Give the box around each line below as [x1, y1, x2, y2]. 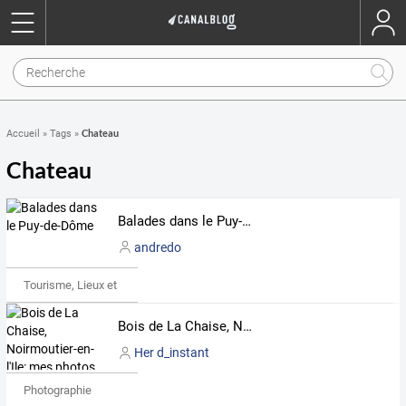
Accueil [6, 128, 40, 140]
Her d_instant [133, 345, 209, 361]
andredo [133, 239, 181, 255]
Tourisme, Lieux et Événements [23, 277, 183, 292]
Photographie [23, 383, 92, 398]
